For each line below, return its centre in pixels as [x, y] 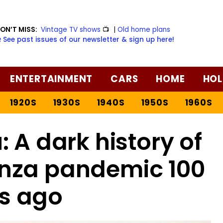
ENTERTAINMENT [51, 79]
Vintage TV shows [71, 29]
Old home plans [144, 29]
